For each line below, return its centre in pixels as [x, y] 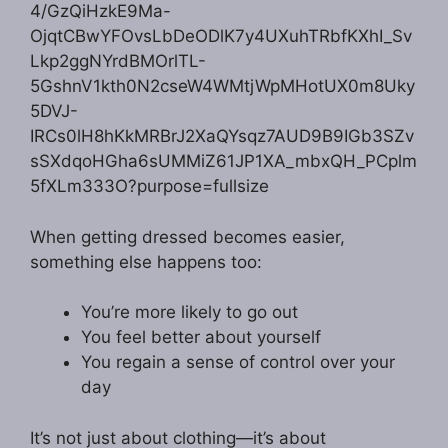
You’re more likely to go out [189, 312]
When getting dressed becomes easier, [187, 236]
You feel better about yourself [201, 337]
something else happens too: [146, 261]
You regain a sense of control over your [238, 362]
